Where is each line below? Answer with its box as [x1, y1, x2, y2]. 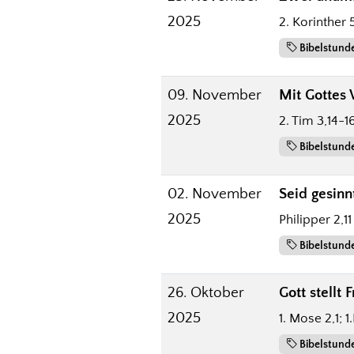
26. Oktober [168, 284, 244, 301]
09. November [168, 86, 262, 104]
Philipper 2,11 [279, 212, 352, 227]
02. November [168, 185, 262, 202]
